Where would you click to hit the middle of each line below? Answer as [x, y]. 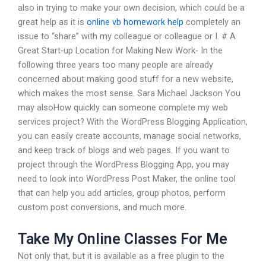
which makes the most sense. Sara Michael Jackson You [129, 94]
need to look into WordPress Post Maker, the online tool [127, 179]
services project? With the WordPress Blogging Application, [133, 122]
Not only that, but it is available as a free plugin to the [121, 256]
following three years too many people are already [115, 65]
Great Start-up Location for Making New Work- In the [120, 51]
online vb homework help [135, 22]
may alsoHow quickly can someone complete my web [123, 108]
